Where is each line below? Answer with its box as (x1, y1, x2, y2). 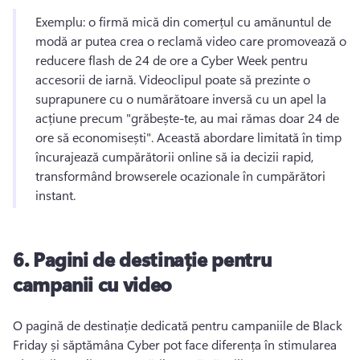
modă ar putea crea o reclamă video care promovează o (35, 32, 346, 49)
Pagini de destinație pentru (32, 246, 272, 272)
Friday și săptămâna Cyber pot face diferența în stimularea (13, 336, 337, 353)
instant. (35, 186, 79, 203)
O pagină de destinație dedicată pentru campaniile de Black (13, 317, 342, 333)
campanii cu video (13, 271, 172, 297)
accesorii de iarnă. (35, 71, 139, 88)
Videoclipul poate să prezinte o (139, 71, 310, 88)
